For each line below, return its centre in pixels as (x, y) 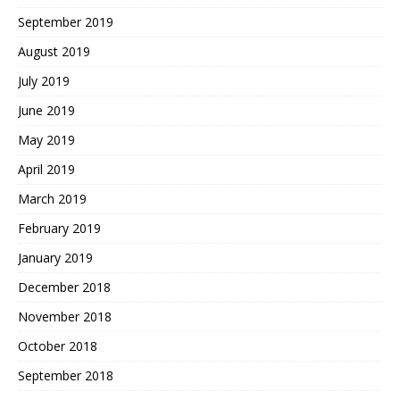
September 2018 (66, 376)
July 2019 (44, 81)
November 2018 (65, 317)
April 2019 (46, 170)
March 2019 (52, 199)
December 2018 (64, 287)
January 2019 (55, 258)
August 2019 (54, 52)
